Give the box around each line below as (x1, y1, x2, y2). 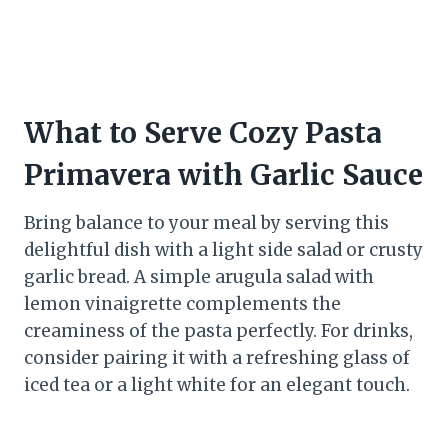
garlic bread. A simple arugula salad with (24, 266, 374, 289)
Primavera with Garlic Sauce (24, 157, 423, 194)
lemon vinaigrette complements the (24, 293, 341, 316)
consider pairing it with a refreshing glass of (24, 347, 410, 370)
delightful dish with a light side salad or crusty (24, 239, 423, 262)
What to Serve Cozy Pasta (24, 115, 382, 152)
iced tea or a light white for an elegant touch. (24, 374, 410, 397)
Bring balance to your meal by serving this (24, 212, 389, 235)
